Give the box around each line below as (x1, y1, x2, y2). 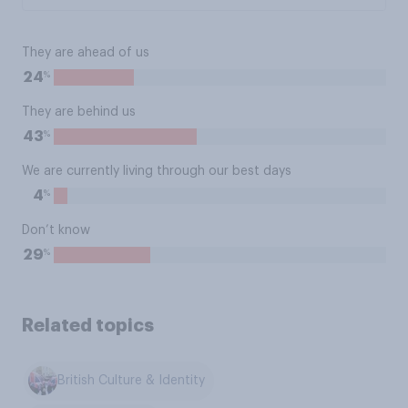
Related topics (22, 316, 154, 334)
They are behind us (22, 106, 136, 118)
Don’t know (22, 224, 90, 237)
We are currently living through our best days (22, 165, 291, 178)
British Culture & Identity (57, 374, 206, 388)
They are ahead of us (22, 46, 149, 59)
